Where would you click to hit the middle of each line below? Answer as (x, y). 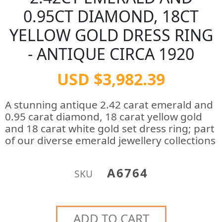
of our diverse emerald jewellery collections (110, 140)
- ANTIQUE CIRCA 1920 (111, 54)
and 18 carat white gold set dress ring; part (110, 128)
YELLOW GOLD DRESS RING (111, 35)
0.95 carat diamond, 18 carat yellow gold (104, 116)
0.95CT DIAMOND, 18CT (111, 16)
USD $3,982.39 (111, 79)
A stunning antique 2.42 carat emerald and (109, 105)
